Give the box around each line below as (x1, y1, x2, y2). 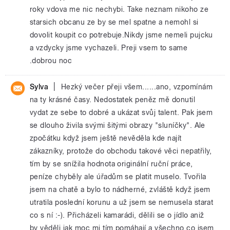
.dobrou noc (30, 56, 72, 65)
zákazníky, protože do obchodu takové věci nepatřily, (30, 146, 212, 156)
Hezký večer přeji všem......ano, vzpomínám (61, 82, 213, 91)
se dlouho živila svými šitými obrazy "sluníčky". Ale (30, 121, 205, 130)
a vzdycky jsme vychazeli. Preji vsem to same (30, 43, 188, 52)
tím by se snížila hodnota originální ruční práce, (30, 159, 193, 168)
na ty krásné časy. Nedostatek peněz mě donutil (30, 95, 196, 104)
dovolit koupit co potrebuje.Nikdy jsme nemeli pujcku (30, 30, 213, 40)
